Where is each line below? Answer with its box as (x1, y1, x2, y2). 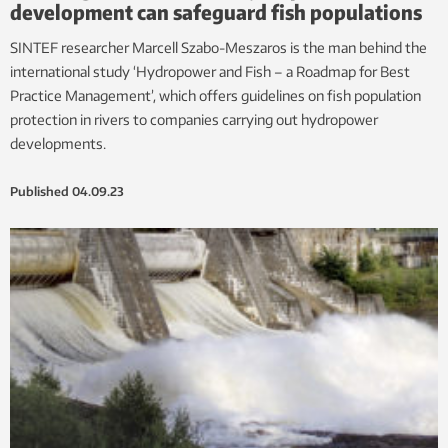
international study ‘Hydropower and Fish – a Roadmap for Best (10, 62, 410, 80)
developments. (10, 134, 106, 152)
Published (10, 183, 69, 199)
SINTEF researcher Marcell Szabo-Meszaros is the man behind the (10, 38, 427, 56)
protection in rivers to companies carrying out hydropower (10, 110, 378, 128)
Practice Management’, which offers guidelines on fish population (10, 86, 421, 104)
